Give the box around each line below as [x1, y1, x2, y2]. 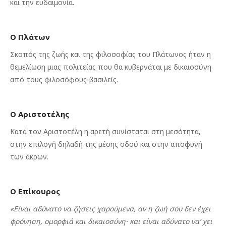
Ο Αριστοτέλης [10, 109, 69, 119]
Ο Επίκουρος [10, 186, 60, 196]
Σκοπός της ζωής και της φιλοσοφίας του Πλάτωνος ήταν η [10, 49, 211, 59]
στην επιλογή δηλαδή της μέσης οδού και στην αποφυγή [10, 139, 202, 149]
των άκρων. [10, 152, 48, 161]
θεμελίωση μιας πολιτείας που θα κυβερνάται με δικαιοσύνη [10, 62, 211, 72]
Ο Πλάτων [10, 32, 50, 42]
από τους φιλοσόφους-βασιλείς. [10, 75, 118, 84]
